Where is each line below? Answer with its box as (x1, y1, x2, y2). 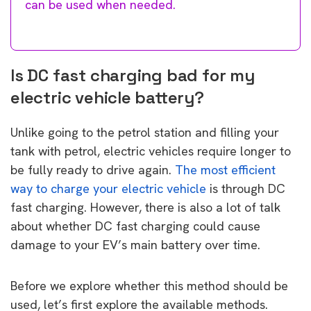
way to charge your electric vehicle (10, 180, 206, 196)
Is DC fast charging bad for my (10, 64, 255, 86)
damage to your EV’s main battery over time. (10, 236, 260, 253)
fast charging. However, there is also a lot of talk (10, 199, 280, 215)
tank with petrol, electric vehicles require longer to (10, 142, 291, 159)
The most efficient (175, 161, 276, 178)
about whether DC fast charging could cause (10, 217, 260, 234)
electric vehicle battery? (10, 86, 204, 108)
